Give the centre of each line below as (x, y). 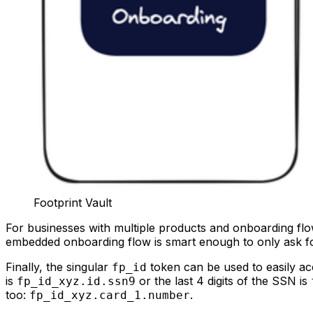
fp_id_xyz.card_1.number (110, 296)
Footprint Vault (73, 203)
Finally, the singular (59, 267)
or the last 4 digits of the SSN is (223, 281)
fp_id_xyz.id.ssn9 (76, 282)
